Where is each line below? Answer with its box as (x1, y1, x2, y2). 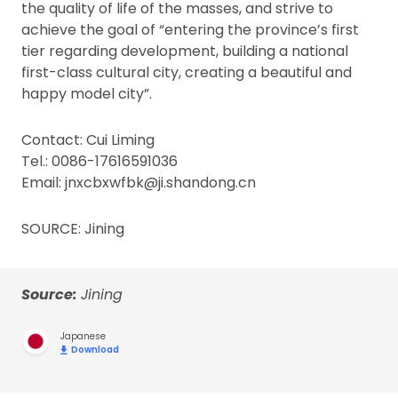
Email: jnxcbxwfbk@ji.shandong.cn (21, 172, 256, 193)
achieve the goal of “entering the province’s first (21, 20, 359, 40)
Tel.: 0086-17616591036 (21, 151, 178, 171)
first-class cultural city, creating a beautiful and (21, 62, 352, 83)
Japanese (60, 330, 106, 343)
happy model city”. (21, 84, 152, 104)
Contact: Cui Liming (21, 130, 155, 150)
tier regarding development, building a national (21, 41, 348, 61)
